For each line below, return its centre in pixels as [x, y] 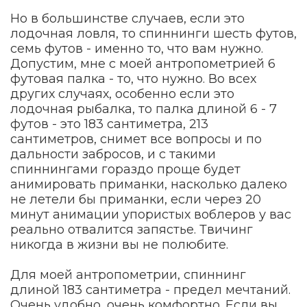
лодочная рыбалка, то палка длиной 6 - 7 [144, 109]
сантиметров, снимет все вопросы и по [136, 139]
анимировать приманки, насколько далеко [149, 184]
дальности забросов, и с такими [113, 154]
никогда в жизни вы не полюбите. [119, 244]
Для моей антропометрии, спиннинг [128, 274]
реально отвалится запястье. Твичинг [132, 229]
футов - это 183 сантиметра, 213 [109, 124]
